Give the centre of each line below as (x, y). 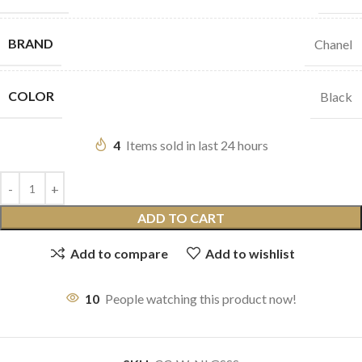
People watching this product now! (201, 299)
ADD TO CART (181, 218)
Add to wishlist (250, 253)
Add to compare (119, 253)
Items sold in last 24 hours (197, 145)
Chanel (333, 44)
